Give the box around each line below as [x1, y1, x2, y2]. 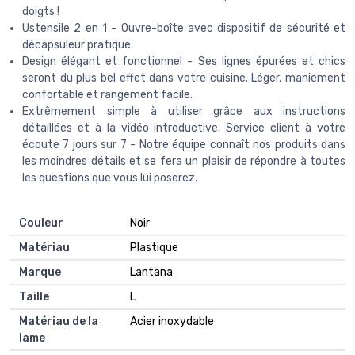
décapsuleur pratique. [22, 37, 133, 52]
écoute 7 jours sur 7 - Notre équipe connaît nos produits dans [22, 137, 345, 151]
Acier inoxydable [130, 314, 214, 328]
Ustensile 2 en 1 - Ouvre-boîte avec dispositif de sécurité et [22, 21, 345, 35]
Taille [19, 289, 49, 303]
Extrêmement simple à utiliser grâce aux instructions [22, 104, 345, 118]
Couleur [19, 216, 63, 230]
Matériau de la [19, 314, 98, 328]
